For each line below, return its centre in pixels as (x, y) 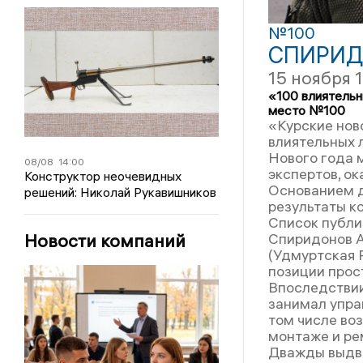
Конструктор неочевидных (102, 176)
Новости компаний (105, 241)
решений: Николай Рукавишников (120, 192)
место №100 (306, 110)
